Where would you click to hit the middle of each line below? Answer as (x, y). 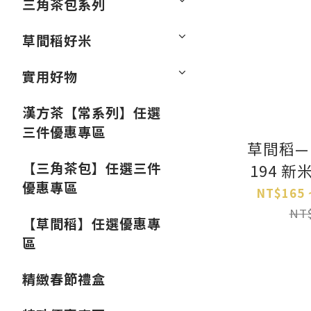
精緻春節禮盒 (64, 279)
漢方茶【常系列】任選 (92, 112)
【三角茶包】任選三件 (92, 168)
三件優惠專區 (64, 132)
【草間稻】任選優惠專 (92, 224)
